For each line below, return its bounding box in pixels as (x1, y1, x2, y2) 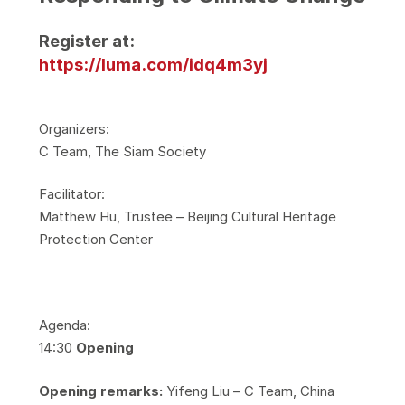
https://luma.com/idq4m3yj (38, 53, 268, 75)
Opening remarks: (38, 381, 163, 400)
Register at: (38, 30, 135, 52)
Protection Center (38, 231, 153, 249)
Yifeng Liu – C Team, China (162, 381, 334, 400)
